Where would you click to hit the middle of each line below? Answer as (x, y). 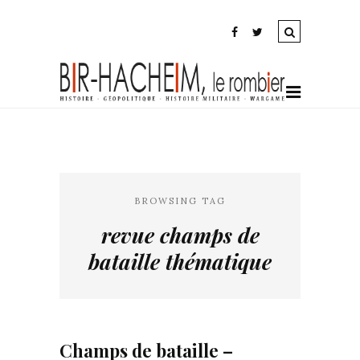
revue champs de (180, 235)
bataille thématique (180, 262)
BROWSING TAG (180, 201)
